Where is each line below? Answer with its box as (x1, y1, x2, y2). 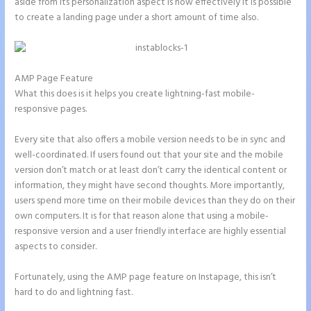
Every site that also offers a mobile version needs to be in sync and (15, 133, 286, 148)
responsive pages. (15, 102, 87, 117)
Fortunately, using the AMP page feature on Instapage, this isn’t (15, 269, 277, 285)
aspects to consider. (15, 239, 97, 255)
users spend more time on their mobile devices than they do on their (15, 194, 296, 209)
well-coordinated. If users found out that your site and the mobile (15, 148, 284, 163)
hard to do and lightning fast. (15, 285, 133, 300)
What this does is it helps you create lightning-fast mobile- (15, 87, 255, 102)
